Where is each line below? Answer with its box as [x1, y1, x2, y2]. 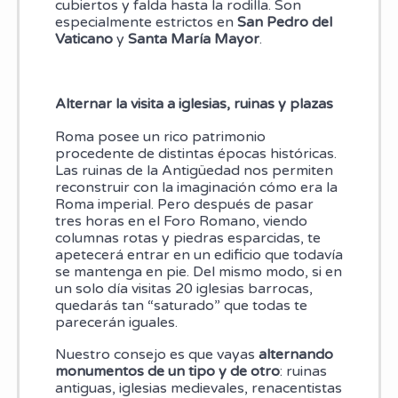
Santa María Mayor [127, 30, 259, 49]
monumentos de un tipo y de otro [54, 362, 280, 381]
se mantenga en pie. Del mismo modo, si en [54, 262, 342, 281]
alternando [258, 346, 333, 364]
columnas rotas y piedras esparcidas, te [54, 228, 321, 247]
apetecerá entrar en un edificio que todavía [54, 245, 343, 264]
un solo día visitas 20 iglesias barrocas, [54, 279, 313, 298]
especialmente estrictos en [54, 13, 237, 32]
